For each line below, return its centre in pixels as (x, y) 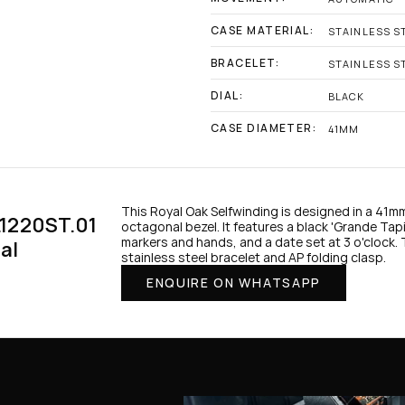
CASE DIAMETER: (264, 128)
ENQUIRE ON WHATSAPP (234, 283)
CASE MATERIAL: (263, 30)
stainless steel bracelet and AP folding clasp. (254, 257)
